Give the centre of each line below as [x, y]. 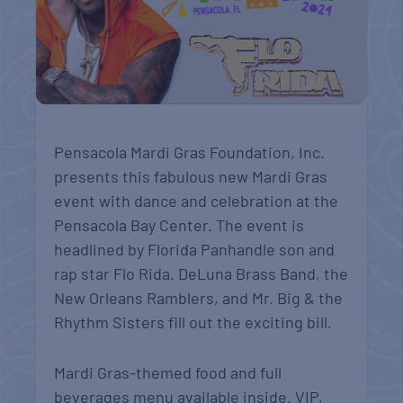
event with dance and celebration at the [197, 201]
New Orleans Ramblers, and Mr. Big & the [199, 298]
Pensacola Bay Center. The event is [179, 225]
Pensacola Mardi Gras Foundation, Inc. [190, 152]
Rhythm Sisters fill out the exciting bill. [193, 322]
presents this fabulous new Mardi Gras [191, 177]
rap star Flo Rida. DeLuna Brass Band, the [201, 274]
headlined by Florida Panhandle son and [195, 250]
